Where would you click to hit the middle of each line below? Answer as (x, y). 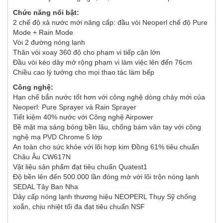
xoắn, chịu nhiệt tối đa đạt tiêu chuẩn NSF (79, 206)
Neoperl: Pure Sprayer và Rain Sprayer (75, 107)
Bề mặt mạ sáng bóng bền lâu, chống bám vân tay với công (107, 127)
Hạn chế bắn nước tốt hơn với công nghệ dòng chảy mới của (109, 97)
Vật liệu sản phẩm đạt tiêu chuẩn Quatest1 (80, 167)
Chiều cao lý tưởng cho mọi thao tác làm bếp (84, 72)
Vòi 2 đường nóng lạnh (49, 42)
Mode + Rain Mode (43, 32)
